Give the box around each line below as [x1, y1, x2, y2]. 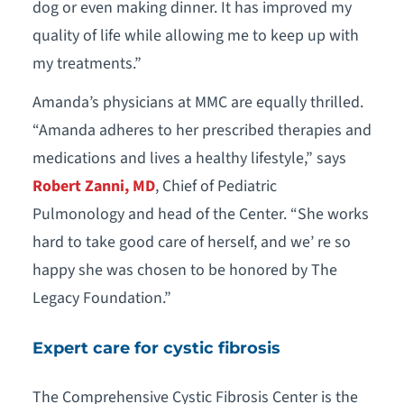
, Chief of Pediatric [154, 174, 277, 197]
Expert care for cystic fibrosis [32, 337, 280, 357]
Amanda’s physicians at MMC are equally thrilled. [32, 90, 363, 114]
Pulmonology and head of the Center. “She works [32, 202, 369, 225]
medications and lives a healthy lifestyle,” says [32, 146, 346, 170]
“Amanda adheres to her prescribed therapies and [32, 118, 372, 142]
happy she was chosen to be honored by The [32, 258, 337, 281]
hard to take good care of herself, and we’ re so [32, 230, 351, 253]
